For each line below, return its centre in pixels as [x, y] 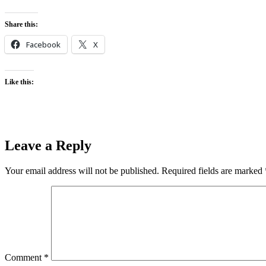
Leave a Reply [48, 145]
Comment [24, 257]
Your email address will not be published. [82, 170]
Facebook [43, 44]
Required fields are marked [213, 170]
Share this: [21, 24]
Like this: [19, 82]
